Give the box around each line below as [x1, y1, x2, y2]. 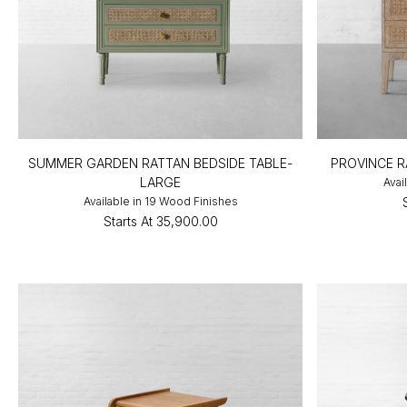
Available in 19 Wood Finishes [83, 194, 238, 208]
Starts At [103, 213, 153, 229]
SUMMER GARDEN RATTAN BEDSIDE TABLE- [28, 154, 293, 171]
